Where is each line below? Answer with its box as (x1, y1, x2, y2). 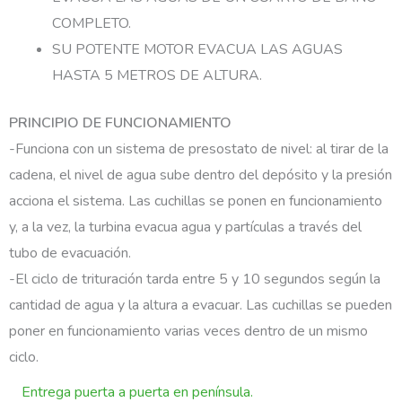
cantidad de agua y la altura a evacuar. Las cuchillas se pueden (9, 295, 392, 316)
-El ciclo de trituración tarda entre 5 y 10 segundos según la (9, 269, 380, 290)
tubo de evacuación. (9, 243, 131, 264)
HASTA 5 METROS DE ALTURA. (52, 66, 262, 86)
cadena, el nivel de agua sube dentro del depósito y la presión (9, 165, 392, 186)
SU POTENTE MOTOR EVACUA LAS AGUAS (52, 39, 343, 60)
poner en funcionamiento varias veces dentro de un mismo (9, 321, 368, 342)
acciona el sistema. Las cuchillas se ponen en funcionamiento (9, 191, 382, 212)
